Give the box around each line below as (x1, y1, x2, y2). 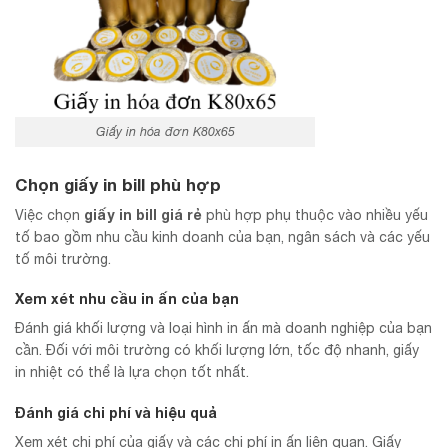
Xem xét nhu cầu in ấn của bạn (15, 290, 239, 308)
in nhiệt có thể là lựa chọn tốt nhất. (15, 364, 249, 381)
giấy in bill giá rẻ (84, 206, 202, 224)
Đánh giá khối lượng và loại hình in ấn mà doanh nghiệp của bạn (15, 320, 432, 337)
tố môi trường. (15, 251, 111, 268)
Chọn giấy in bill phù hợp (15, 174, 221, 195)
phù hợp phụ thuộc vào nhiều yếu (202, 207, 428, 224)
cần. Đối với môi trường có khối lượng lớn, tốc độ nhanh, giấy (15, 342, 419, 359)
